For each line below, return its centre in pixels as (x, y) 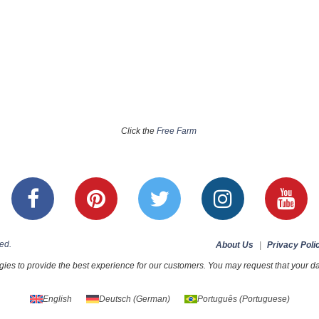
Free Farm (176, 131)
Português (217, 299)
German (151, 299)
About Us (235, 245)
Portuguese (264, 299)
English (57, 299)
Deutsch (115, 299)
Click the (138, 131)
